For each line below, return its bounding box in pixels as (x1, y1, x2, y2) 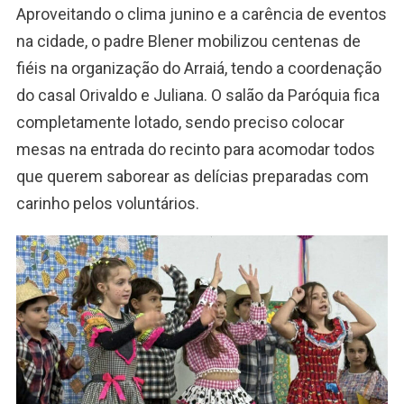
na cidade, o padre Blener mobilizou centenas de (15, 31, 361, 50)
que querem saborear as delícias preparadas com (15, 166, 369, 186)
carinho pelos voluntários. (15, 193, 199, 213)
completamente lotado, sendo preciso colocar (15, 112, 344, 132)
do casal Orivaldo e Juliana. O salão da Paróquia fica (15, 85, 380, 105)
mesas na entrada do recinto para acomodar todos (15, 139, 375, 159)
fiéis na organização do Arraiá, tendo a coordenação (15, 58, 381, 78)
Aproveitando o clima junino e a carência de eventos (15, 4, 387, 23)
